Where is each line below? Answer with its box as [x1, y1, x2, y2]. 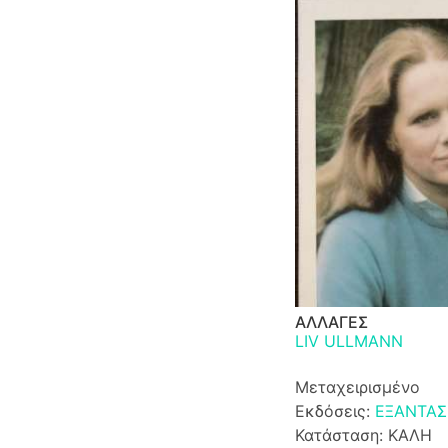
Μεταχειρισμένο [294, 376, 420, 397]
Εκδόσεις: [294, 400, 375, 421]
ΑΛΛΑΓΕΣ [294, 311, 368, 332]
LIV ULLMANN [294, 330, 403, 351]
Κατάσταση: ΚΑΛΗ [294, 424, 432, 445]
